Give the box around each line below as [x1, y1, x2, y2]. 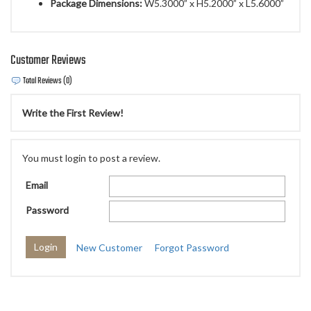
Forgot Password [155, 241, 229, 253]
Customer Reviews [10, 50, 86, 71]
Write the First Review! [22, 107, 124, 119]
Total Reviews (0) [22, 74, 72, 89]
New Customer [76, 241, 142, 253]
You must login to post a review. [22, 152, 160, 165]
